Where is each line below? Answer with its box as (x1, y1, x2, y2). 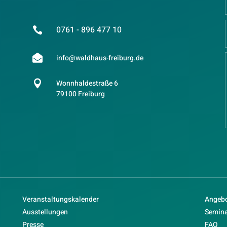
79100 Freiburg (56, 89, 105, 100)
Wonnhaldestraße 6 (56, 78, 118, 89)
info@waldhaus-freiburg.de (56, 52, 143, 63)
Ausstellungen (22, 207, 68, 218)
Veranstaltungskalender (22, 194, 99, 205)
